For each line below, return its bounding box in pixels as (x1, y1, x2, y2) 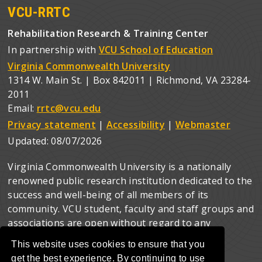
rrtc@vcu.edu (36, 102, 101, 115)
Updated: (8, 135, 51, 147)
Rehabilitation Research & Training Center (8, 27, 209, 40)
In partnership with (8, 43, 99, 56)
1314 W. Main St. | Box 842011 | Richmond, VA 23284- (8, 74, 251, 87)
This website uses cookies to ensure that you (11, 239, 205, 250)
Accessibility (106, 118, 166, 131)
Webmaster (175, 118, 230, 131)
